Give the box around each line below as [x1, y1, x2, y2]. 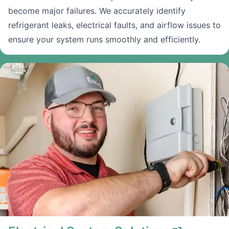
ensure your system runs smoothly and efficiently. [8, 34, 200, 44]
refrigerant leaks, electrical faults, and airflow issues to [8, 20, 221, 30]
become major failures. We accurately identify [8, 6, 186, 16]
